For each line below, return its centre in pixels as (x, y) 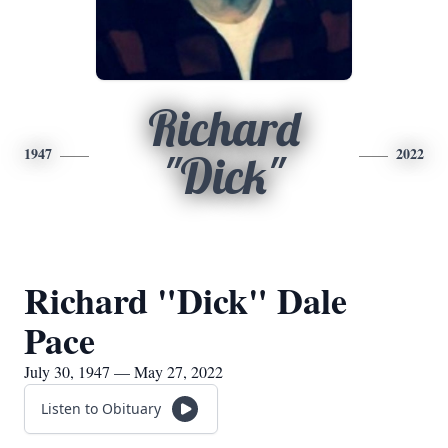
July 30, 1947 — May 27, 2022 (123, 371)
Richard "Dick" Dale (185, 300)
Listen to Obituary (101, 408)
